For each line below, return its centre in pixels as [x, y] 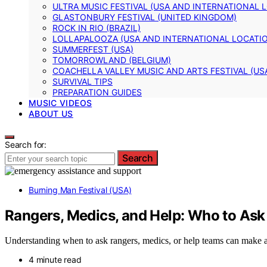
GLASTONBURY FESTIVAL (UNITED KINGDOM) [145, 17]
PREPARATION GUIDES [97, 92]
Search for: [26, 144]
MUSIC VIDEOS [60, 103]
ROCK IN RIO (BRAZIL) [97, 27]
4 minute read [55, 260]
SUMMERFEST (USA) [93, 49]
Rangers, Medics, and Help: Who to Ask [135, 215]
